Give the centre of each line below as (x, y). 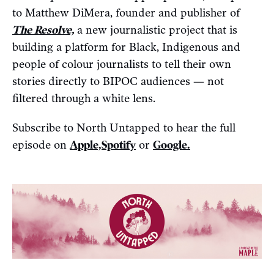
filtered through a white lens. (84, 98)
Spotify (119, 145)
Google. (172, 145)
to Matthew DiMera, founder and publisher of (126, 13)
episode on (41, 145)
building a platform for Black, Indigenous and (126, 47)
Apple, (86, 145)
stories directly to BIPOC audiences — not (118, 81)
